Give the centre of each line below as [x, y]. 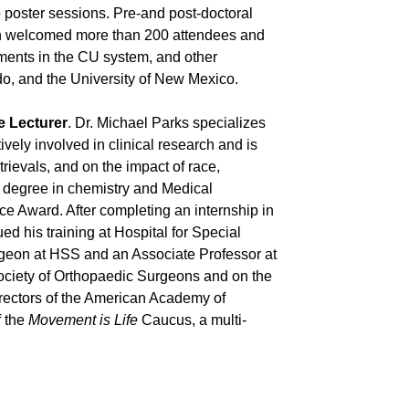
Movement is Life [83, 320]
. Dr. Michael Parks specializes [166, 123]
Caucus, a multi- [192, 320]
